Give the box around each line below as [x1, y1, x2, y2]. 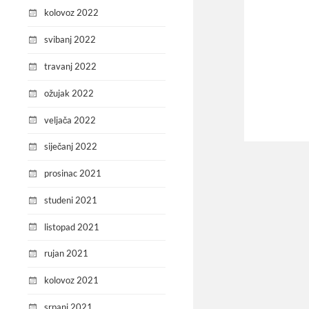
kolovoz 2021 [44, 275, 99, 286]
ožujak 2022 [44, 87, 94, 99]
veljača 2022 [44, 114, 96, 126]
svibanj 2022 [44, 34, 96, 46]
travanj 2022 [44, 61, 97, 72]
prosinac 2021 [44, 168, 101, 179]
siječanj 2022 [44, 141, 97, 152]
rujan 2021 [44, 248, 88, 259]
